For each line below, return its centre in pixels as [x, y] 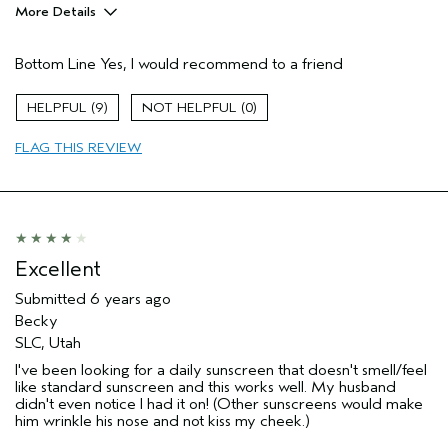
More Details [55, 11]
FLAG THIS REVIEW [78, 147]
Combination [343, 127]
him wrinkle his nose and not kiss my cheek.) [162, 420]
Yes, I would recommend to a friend [219, 63]
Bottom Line [55, 63]
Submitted [52, 298]
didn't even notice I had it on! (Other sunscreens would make [219, 403]
